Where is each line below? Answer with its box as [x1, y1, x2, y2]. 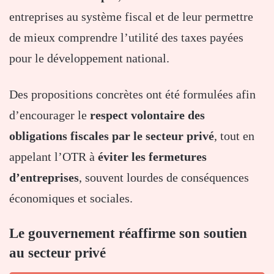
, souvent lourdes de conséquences [79, 171, 249, 185]
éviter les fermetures [98, 150, 207, 164]
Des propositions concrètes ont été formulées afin [9, 87, 256, 102]
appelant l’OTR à [9, 150, 98, 164]
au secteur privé [9, 245, 106, 261]
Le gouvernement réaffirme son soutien [9, 226, 247, 242]
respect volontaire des [90, 108, 205, 122]
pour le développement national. [9, 51, 169, 65]
